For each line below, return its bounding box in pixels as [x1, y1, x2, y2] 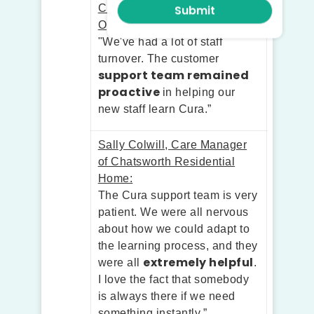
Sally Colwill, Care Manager [97, 138, 247, 151]
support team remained [97, 67, 250, 83]
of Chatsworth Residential [97, 155, 235, 168]
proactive [97, 83, 163, 100]
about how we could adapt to [97, 222, 250, 235]
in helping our [162, 86, 235, 98]
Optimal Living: [97, 18, 178, 31]
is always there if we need [97, 289, 235, 302]
